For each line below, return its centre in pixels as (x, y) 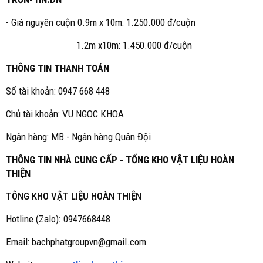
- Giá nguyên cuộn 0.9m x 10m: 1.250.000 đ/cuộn (101, 22)
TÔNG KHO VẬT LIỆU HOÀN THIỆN (74, 196)
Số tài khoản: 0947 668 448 (58, 91)
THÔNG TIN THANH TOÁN (58, 68)
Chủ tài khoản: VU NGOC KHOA (65, 114)
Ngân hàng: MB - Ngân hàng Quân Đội (78, 137)
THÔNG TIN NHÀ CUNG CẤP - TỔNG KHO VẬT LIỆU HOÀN (120, 160)
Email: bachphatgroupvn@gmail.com (76, 242)
